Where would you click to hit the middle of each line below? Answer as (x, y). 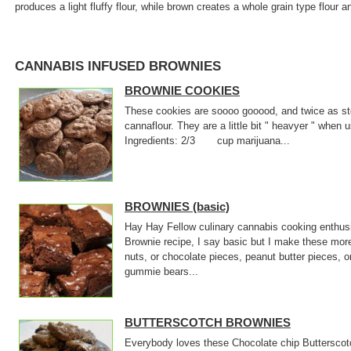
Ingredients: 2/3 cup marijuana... (207, 141)
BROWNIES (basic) (177, 206)
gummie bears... (161, 271)
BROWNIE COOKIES (182, 90)
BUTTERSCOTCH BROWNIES (208, 322)
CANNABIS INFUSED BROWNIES (118, 66)
